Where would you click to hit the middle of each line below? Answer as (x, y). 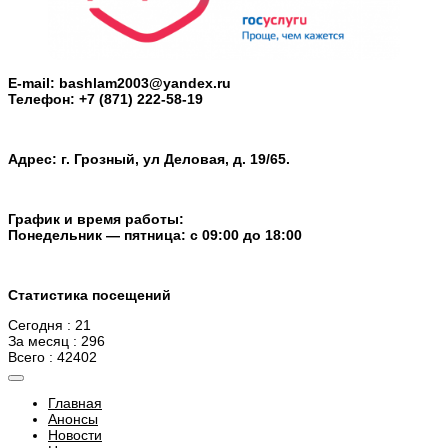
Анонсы (73, 419)
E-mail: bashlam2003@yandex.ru (119, 82)
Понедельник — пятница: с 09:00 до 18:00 (155, 234)
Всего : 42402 (52, 357)
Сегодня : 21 (49, 325)
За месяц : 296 (56, 341)
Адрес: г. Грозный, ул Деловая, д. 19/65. (149, 158)
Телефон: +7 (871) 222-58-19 (105, 98)
